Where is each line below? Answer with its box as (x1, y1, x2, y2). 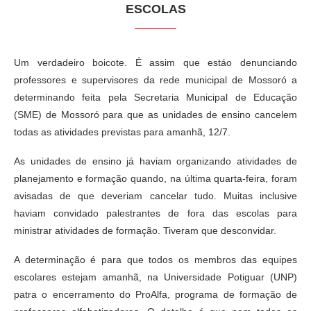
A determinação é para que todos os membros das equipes (14, 253, 297, 265)
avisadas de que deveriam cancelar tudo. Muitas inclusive (14, 190, 297, 201)
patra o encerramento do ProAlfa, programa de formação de (14, 288, 297, 300)
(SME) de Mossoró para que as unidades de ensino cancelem (14, 108, 297, 120)
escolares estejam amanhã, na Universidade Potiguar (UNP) (14, 271, 297, 283)
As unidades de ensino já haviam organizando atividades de (14, 155, 297, 167)
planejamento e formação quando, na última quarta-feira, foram (14, 172, 297, 184)
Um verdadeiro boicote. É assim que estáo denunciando (14, 56, 297, 68)
